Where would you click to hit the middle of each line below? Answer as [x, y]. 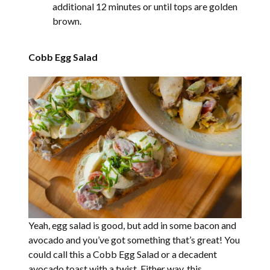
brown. [67, 21]
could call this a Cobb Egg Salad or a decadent [123, 254]
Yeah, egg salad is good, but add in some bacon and [133, 225]
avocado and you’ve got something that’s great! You [134, 240]
